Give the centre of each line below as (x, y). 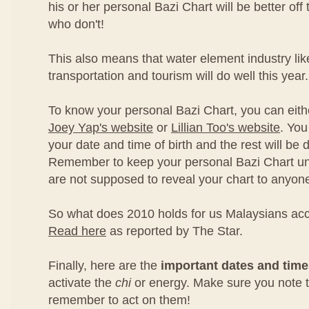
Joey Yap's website (101, 128)
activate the (82, 283)
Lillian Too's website (226, 128)
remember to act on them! (119, 300)
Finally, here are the (104, 266)
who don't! (76, 24)
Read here (77, 231)
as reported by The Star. (175, 231)
